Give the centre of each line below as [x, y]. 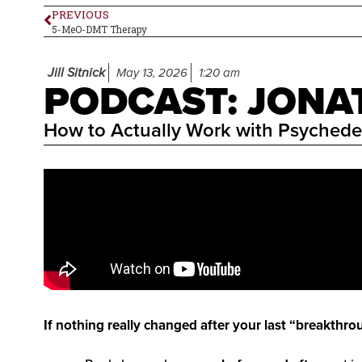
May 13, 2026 [152, 72]
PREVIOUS [80, 14]
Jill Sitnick [76, 72]
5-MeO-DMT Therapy [99, 29]
